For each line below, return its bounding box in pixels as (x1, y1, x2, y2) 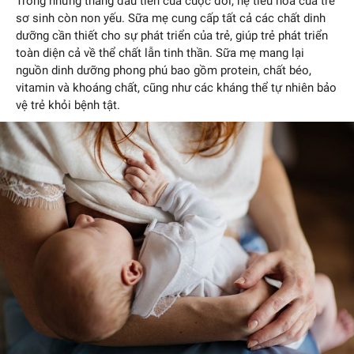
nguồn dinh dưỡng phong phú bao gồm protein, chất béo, (16, 63, 311, 78)
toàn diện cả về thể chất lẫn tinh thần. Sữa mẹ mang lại (16, 46, 304, 61)
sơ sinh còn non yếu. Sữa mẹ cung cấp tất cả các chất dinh (16, 11, 326, 26)
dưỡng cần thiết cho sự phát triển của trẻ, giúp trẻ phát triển (16, 28, 328, 43)
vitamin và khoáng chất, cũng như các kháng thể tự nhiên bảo (16, 81, 337, 96)
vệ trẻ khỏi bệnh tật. (16, 98, 120, 113)
